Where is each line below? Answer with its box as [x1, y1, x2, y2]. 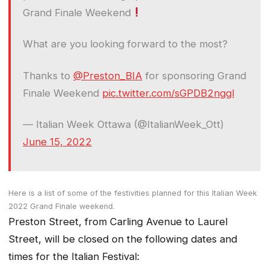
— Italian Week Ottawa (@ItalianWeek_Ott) [23, 118, 224, 131]
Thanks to [23, 69, 73, 82]
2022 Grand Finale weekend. [8, 202, 115, 211]
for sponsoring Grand [142, 69, 246, 82]
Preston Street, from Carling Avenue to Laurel [8, 216, 228, 228]
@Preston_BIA [73, 69, 142, 82]
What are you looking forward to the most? [23, 38, 228, 50]
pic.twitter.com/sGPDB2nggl [102, 86, 234, 99]
